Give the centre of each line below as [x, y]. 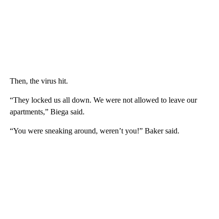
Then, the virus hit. [39, 81]
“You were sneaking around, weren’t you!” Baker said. [95, 131]
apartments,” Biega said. [47, 111]
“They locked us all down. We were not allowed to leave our [103, 100]
